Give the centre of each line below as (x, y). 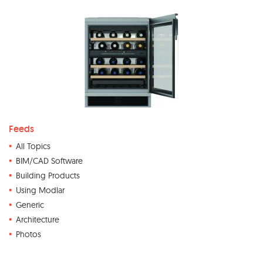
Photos (28, 234)
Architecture (38, 220)
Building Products (48, 176)
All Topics (33, 146)
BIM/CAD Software (49, 161)
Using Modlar (40, 190)
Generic (30, 205)
